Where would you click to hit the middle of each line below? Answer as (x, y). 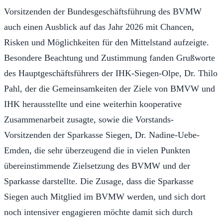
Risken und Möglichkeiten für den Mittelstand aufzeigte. (107, 42)
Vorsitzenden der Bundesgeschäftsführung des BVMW (103, 11)
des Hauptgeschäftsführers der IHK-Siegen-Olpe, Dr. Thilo (111, 73)
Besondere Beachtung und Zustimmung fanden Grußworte (110, 57)
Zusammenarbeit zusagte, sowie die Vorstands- (89, 119)
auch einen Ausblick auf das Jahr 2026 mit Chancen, (99, 27)
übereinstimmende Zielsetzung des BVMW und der (97, 166)
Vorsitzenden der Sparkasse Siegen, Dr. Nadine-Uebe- (102, 135)
